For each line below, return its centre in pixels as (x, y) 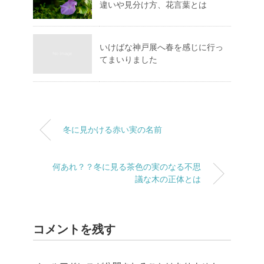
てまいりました (128, 60)
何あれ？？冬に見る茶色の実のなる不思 (127, 167)
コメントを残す (74, 230)
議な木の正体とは (168, 179)
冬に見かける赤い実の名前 (113, 130)
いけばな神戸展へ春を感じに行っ (161, 47)
